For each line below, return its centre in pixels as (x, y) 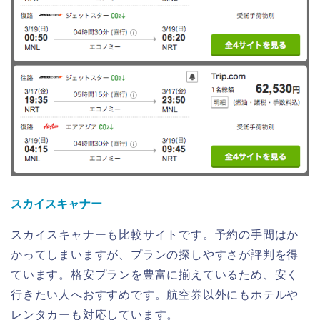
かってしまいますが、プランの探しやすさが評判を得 (155, 254)
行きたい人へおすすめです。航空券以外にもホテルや (155, 294)
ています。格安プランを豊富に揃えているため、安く (155, 274)
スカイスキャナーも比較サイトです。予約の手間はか (155, 234)
